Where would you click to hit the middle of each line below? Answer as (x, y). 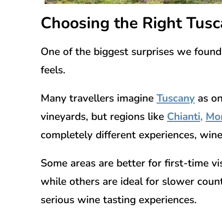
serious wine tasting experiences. (119, 199)
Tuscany (176, 98)
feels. (53, 70)
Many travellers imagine (99, 98)
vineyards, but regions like (104, 116)
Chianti (184, 116)
